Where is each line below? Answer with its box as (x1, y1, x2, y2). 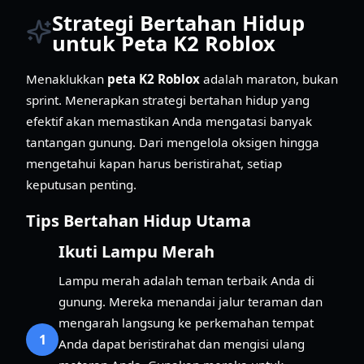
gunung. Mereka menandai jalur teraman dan (58, 292, 323, 310)
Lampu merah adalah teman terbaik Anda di (58, 271, 314, 288)
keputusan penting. (26, 175, 136, 193)
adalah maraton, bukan (200, 70, 338, 87)
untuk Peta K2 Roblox (52, 29, 275, 58)
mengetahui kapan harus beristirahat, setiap (26, 154, 282, 171)
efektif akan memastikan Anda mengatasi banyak (26, 112, 312, 129)
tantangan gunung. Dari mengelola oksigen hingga (26, 133, 319, 150)
